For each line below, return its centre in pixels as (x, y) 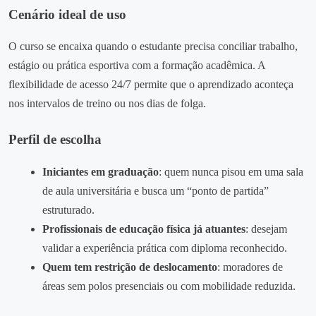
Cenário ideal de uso (67, 14)
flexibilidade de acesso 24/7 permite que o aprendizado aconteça (151, 85)
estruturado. (68, 210)
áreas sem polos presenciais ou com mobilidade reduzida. (169, 286)
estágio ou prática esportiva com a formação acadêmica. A (137, 66)
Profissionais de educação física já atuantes (144, 229)
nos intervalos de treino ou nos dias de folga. (107, 104)
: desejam (266, 229)
